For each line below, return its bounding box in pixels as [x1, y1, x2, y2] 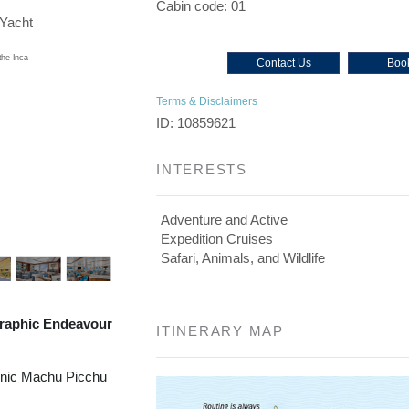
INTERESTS [156, 162, 247, 177]
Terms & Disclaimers [156, 95, 258, 108]
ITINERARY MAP [156, 323, 284, 339]
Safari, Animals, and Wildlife [161, 250, 326, 266]
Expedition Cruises [161, 231, 274, 246]
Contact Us [256, 57, 311, 69]
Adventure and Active [161, 212, 288, 227]
